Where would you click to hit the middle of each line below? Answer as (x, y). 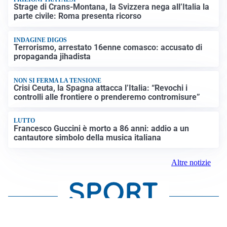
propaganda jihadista (52, 57)
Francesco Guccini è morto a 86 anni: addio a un (102, 128)
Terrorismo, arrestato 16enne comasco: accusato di (108, 48)
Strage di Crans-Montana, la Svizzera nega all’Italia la (112, 7)
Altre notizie (191, 162)
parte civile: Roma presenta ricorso (78, 16)
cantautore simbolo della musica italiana (88, 137)
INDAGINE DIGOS (41, 40)
